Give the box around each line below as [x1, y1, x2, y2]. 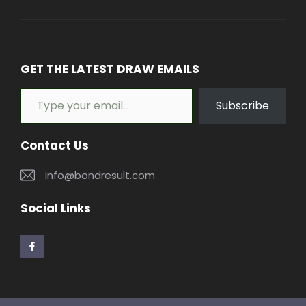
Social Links [20, 200, 91, 217]
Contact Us [20, 137, 89, 154]
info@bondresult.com [45, 167, 155, 182]
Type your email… [20, 79, 60, 96]
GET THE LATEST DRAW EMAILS [20, 60, 199, 77]
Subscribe [216, 97, 269, 113]
